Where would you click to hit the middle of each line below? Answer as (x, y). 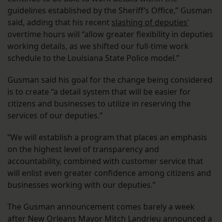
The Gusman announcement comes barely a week (101, 206)
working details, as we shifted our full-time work (98, 46)
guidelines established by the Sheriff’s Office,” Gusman (110, 10)
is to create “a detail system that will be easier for (99, 91)
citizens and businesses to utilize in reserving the (99, 103)
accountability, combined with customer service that (105, 161)
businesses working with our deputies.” (82, 185)
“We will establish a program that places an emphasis (107, 137)
